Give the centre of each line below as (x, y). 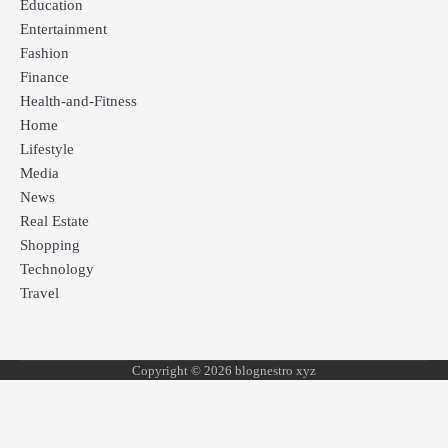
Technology (57, 269)
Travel (39, 293)
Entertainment (63, 29)
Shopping (50, 245)
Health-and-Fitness (78, 101)
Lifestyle (47, 149)
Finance (44, 77)
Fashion (44, 53)
